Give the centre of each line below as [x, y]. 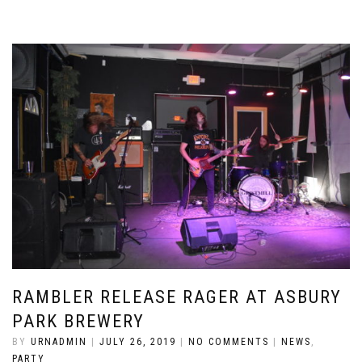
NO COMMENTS [229, 341]
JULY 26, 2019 [138, 341]
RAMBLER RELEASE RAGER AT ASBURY [177, 297]
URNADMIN [59, 341]
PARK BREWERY [78, 321]
